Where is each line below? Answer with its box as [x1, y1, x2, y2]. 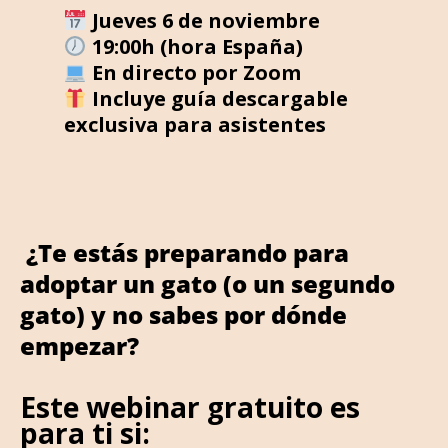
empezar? [20, 329, 139, 363]
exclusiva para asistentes [64, 110, 326, 138]
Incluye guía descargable [86, 84, 348, 112]
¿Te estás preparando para [20, 236, 349, 270]
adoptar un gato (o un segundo [20, 267, 395, 301]
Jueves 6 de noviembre [86, 6, 320, 34]
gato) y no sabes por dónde [20, 298, 347, 332]
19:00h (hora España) [86, 32, 303, 60]
